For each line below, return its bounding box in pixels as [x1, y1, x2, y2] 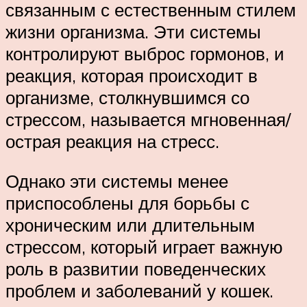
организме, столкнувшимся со [5, 86, 249, 108]
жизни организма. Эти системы [5, 20, 261, 42]
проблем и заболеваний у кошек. [5, 279, 273, 302]
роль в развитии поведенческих [5, 257, 266, 280]
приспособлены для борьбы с [5, 191, 249, 214]
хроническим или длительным [5, 213, 255, 236]
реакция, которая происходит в [5, 64, 258, 86]
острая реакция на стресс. [5, 130, 219, 152]
